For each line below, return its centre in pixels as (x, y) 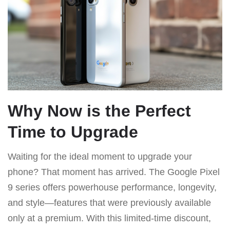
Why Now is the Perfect (99, 111)
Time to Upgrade (73, 132)
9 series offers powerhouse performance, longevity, (112, 187)
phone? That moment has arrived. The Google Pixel (114, 172)
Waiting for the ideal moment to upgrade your (100, 156)
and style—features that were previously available (109, 203)
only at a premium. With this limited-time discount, (109, 218)
